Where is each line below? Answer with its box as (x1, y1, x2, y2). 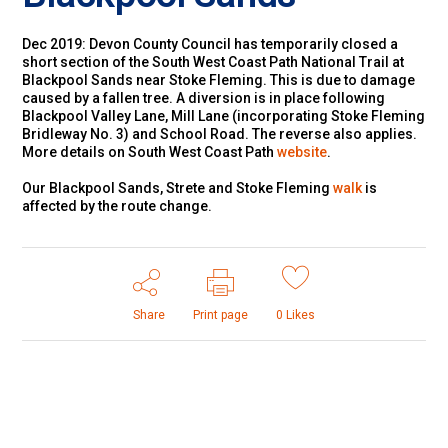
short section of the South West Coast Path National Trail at (22, 53, 405, 70)
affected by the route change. (22, 197, 213, 214)
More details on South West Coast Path (22, 143, 278, 160)
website (277, 143, 328, 160)
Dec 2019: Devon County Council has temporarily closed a (22, 35, 399, 52)
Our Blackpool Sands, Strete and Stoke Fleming (22, 179, 334, 196)
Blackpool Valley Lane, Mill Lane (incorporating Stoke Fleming (22, 107, 426, 124)
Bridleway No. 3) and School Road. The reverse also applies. (22, 125, 418, 142)
